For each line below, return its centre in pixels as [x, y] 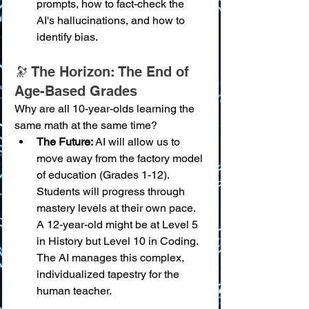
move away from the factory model [121, 158]
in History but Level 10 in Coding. [119, 241]
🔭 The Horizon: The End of [104, 71]
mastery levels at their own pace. [117, 208]
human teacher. [74, 290]
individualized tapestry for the [109, 274]
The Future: [65, 141]
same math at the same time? [86, 125]
